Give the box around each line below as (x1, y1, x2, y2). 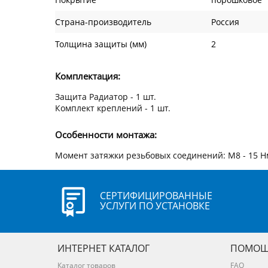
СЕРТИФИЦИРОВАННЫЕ (99, 189, 212, 203)
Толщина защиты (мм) (55, 38, 147, 50)
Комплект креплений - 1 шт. (55, 102, 170, 114)
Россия (211, 16, 239, 28)
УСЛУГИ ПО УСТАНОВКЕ (99, 199, 210, 213)
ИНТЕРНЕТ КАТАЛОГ (57, 241, 150, 255)
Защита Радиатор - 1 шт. (55, 91, 156, 103)
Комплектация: (55, 69, 120, 83)
